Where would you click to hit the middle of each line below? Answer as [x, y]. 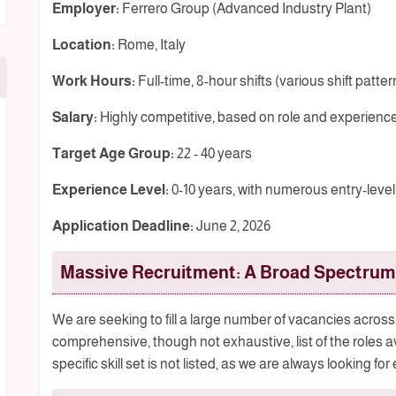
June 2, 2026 [232, 226]
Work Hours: [93, 81]
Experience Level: [110, 190]
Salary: [74, 118]
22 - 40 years [213, 154]
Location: [83, 45]
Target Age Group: [113, 154]
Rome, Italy [150, 45]
